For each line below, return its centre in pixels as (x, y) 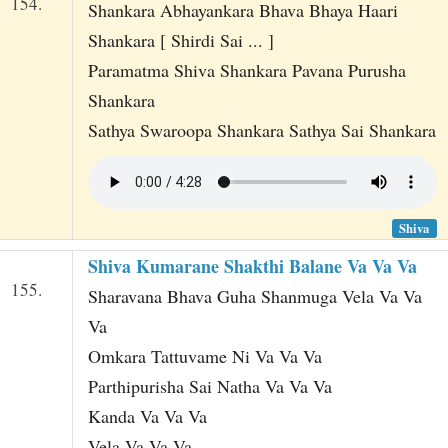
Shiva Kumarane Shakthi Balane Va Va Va (252, 265)
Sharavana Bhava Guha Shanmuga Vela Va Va (254, 295)
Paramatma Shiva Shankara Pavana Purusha (246, 70)
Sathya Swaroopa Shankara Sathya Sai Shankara (261, 130)
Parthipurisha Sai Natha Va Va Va (209, 385)
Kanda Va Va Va (147, 415)
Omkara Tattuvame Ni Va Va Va (204, 355)
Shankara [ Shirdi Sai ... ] (180, 40)
